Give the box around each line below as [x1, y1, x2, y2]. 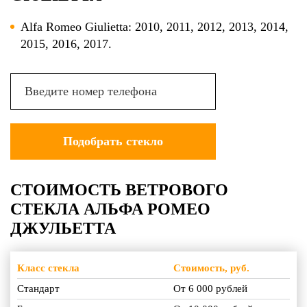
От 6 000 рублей [173, 282, 247, 294]
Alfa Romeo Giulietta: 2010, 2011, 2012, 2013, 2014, [21, 19, 288, 34]
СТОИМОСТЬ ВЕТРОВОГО [10, 180, 228, 199]
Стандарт [17, 282, 60, 294]
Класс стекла [17, 262, 79, 273]
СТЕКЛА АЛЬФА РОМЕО [10, 199, 210, 218]
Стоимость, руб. [173, 262, 249, 273]
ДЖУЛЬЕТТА [10, 219, 116, 237]
